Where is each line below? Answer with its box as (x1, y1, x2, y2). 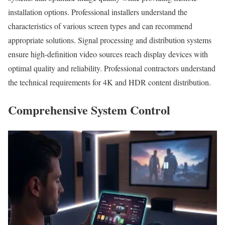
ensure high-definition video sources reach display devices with (8, 48, 208, 59)
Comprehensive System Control (8, 100, 170, 119)
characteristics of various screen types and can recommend (8, 20, 192, 31)
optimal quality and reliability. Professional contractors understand (8, 62, 215, 73)
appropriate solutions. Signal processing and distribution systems (8, 34, 211, 45)
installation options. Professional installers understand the (8, 6, 187, 17)
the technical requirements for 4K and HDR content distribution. (8, 76, 211, 87)
